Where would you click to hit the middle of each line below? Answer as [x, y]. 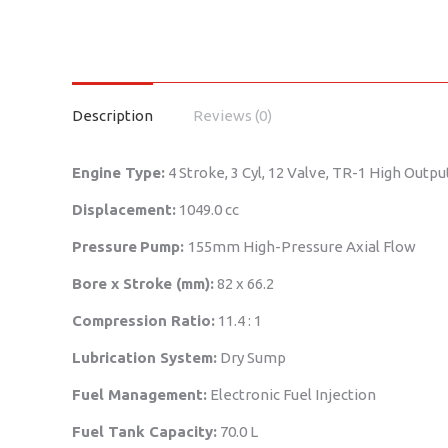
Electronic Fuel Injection [291, 394]
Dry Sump [251, 357]
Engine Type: [118, 172]
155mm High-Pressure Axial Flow [302, 246]
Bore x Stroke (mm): [143, 283]
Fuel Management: [139, 394]
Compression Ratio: [143, 320]
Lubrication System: [144, 357]
